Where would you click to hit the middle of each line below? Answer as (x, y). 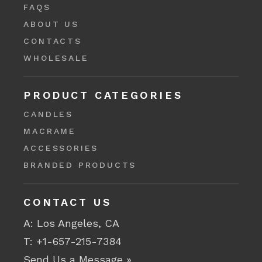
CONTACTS (53, 41)
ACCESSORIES (61, 148)
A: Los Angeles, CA (72, 223)
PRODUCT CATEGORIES (103, 95)
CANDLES (48, 114)
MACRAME (50, 131)
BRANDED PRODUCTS (80, 165)
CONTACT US (68, 202)
